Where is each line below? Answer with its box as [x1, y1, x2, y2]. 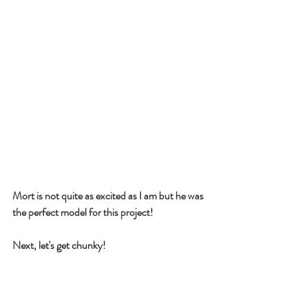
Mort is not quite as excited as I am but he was [12, 188, 206, 204]
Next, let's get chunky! [12, 237, 108, 254]
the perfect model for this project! [12, 204, 155, 221]
